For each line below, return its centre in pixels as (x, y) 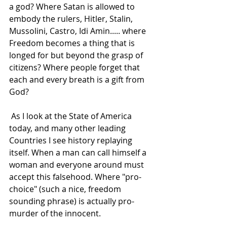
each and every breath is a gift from (78, 80)
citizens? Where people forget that (75, 68)
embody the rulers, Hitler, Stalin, (72, 19)
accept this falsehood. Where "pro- (75, 177)
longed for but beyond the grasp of (77, 55)
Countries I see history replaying (72, 141)
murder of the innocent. (56, 214)
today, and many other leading (68, 128)
